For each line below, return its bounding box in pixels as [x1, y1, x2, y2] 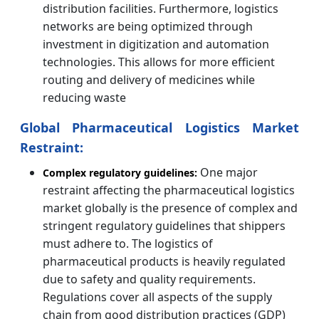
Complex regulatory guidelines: [43, 165, 197, 179]
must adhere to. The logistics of [43, 235, 213, 251]
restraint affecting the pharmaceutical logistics [43, 182, 295, 198]
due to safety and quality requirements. [43, 271, 256, 287]
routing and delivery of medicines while [43, 71, 255, 88]
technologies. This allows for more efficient [43, 53, 275, 70]
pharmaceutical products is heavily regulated [43, 253, 286, 269]
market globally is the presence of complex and [43, 199, 298, 216]
